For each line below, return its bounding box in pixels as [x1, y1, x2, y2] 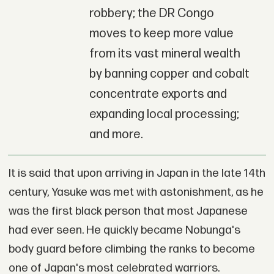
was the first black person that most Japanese [8, 204, 248, 218]
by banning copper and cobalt [89, 67, 250, 82]
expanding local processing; [89, 107, 239, 122]
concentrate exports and [89, 87, 227, 102]
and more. [89, 127, 143, 143]
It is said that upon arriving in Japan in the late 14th [8, 166, 265, 180]
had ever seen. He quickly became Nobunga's [8, 223, 240, 237]
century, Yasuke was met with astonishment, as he [8, 185, 264, 199]
